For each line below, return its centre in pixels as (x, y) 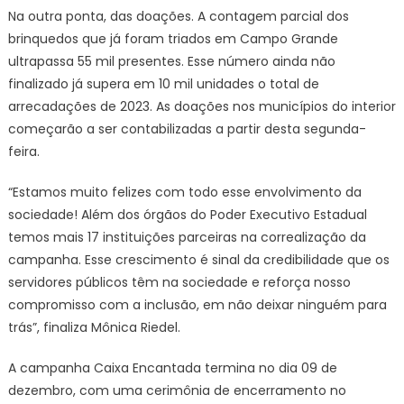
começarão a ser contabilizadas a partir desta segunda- (187, 129)
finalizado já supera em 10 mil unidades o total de (163, 84)
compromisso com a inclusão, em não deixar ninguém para (197, 305)
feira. (23, 151)
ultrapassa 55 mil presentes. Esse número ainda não (171, 61)
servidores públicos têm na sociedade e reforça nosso (179, 282)
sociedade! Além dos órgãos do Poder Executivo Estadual (187, 215)
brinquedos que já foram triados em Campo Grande (173, 39)
